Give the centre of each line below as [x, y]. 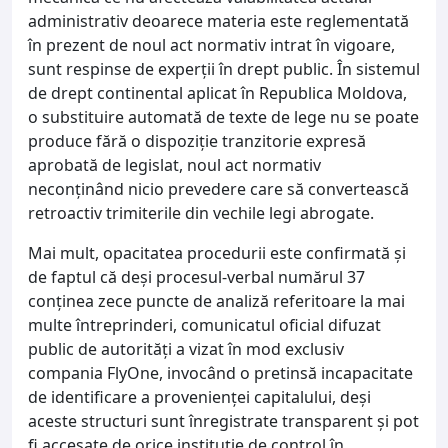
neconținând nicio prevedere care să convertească [218, 188]
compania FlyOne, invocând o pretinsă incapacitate [220, 372]
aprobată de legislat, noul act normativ [174, 164]
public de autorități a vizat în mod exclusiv [186, 348]
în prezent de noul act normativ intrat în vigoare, [211, 44]
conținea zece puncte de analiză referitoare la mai [216, 300]
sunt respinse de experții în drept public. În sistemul [224, 68]
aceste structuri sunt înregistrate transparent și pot [223, 420]
